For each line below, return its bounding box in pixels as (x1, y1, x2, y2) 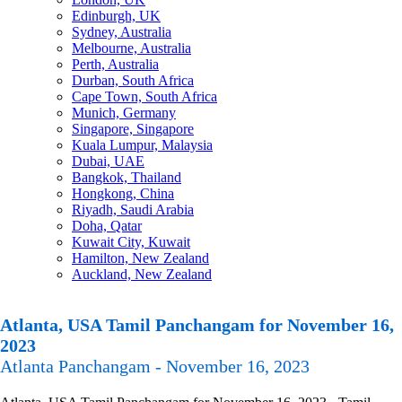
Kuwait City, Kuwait (72, 234, 190, 249)
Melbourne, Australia (72, 40, 191, 56)
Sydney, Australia (72, 24, 171, 39)
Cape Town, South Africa (72, 89, 217, 104)
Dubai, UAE (72, 153, 144, 169)
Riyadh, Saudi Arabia (72, 202, 194, 217)
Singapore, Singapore (72, 121, 194, 136)
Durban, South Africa (72, 73, 194, 88)
